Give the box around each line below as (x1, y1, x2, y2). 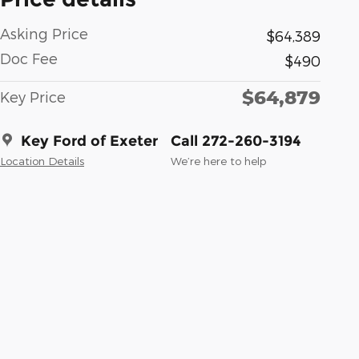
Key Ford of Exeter (21, 131, 158, 150)
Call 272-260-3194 (171, 131, 301, 150)
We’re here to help (171, 153, 266, 167)
